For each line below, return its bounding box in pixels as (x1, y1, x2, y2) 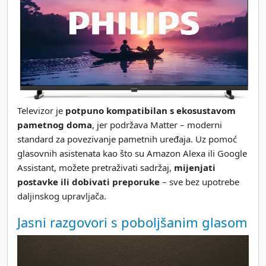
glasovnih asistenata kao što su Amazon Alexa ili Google (17, 147, 247, 159)
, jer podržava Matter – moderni (92, 118, 222, 131)
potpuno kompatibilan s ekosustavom (65, 104, 236, 116)
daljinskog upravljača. (17, 189, 106, 202)
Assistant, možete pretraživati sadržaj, (17, 161, 174, 173)
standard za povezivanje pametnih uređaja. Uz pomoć (17, 132, 237, 145)
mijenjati (174, 161, 216, 173)
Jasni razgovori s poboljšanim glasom (17, 213, 248, 231)
